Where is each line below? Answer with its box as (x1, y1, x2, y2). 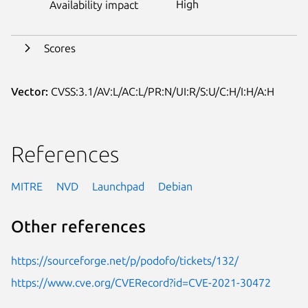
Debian (158, 179, 192, 192)
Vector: (11, 85, 48, 98)
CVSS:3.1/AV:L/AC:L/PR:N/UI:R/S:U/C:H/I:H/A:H (48, 85, 274, 98)
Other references (11, 217, 146, 236)
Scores (44, 41, 76, 54)
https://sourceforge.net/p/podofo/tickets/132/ (11, 254, 239, 267)
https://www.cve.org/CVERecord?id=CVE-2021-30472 (11, 276, 271, 289)
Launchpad (92, 179, 144, 192)
